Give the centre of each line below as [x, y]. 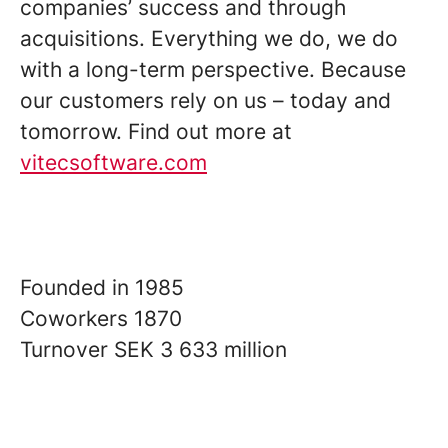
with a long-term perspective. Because [213, 69]
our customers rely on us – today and [205, 100]
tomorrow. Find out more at [156, 131]
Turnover [67, 349]
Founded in [77, 287]
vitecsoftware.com [113, 162]
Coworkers [77, 318]
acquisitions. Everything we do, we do [209, 38]
